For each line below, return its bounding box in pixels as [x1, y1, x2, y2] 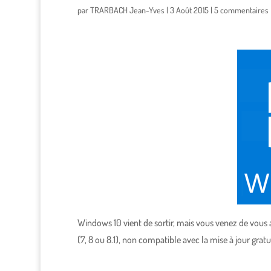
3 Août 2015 [169, 5, 209, 16]
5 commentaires [214, 5, 269, 16]
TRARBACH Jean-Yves [90, 5, 165, 16]
